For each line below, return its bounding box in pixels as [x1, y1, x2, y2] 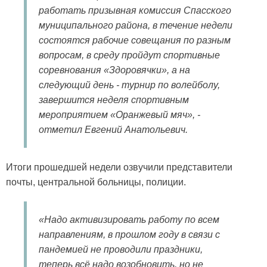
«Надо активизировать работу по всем [39, 215, 219, 225]
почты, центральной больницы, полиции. [6, 177, 188, 187]
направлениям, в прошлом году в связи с [39, 229, 220, 240]
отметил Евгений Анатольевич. [39, 125, 190, 135]
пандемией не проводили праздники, [39, 244, 203, 254]
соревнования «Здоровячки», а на [39, 65, 190, 75]
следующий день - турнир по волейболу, [39, 80, 220, 90]
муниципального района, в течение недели [39, 20, 232, 30]
